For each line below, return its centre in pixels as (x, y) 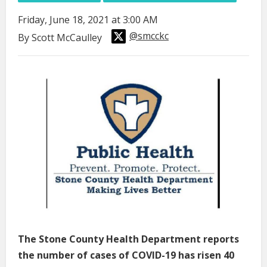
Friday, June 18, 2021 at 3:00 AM (88, 20)
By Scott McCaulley (61, 37)
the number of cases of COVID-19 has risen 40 (126, 255)
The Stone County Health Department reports (128, 239)
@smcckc (149, 36)
